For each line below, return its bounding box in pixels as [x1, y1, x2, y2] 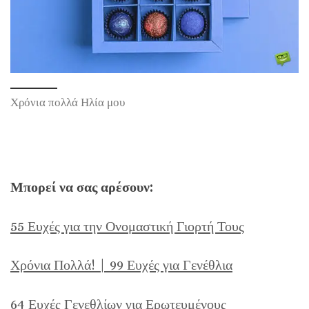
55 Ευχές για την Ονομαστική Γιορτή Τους [10, 218, 244, 235]
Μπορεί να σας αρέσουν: [10, 179, 152, 196]
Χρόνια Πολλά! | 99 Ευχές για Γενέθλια [10, 257, 232, 274]
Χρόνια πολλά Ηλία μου [10, 96, 125, 110]
